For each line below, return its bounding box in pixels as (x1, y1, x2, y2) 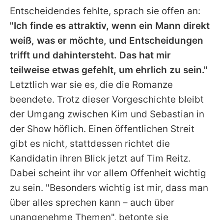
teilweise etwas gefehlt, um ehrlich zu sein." (10, 64, 208, 76)
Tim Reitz (147, 153, 188, 165)
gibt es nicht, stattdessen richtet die (10, 138, 170, 150)
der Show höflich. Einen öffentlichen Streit (10, 123, 194, 135)
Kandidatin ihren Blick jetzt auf (10, 153, 147, 165)
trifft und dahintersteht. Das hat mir (10, 50, 171, 61)
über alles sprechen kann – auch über (10, 197, 174, 209)
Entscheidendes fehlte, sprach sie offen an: (10, 5, 200, 17)
